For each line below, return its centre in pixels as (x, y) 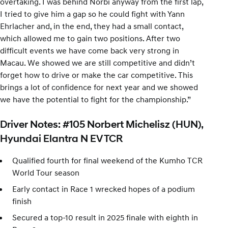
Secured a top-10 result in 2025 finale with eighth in (105, 217)
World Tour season (46, 172)
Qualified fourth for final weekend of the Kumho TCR (107, 160)
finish (22, 201)
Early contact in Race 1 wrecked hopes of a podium (104, 189)
